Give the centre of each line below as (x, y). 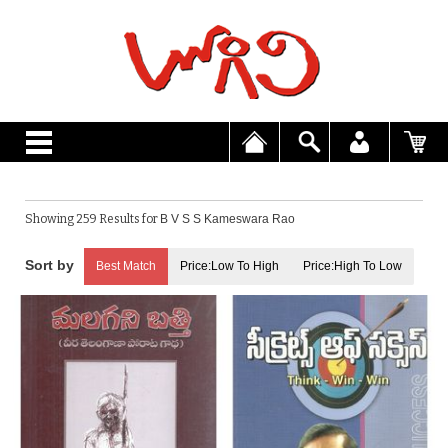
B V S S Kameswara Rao (227, 219)
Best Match (126, 266)
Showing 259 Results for (92, 219)
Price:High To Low (352, 266)
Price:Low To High (229, 266)
